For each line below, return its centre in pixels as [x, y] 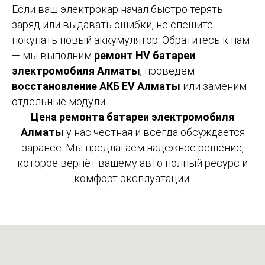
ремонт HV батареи [145, 55]
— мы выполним [53, 55]
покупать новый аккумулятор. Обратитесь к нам [131, 40]
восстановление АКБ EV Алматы [96, 86]
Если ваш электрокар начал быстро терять [117, 9]
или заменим [214, 86]
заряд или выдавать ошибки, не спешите [112, 24]
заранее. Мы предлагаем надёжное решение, [132, 147]
